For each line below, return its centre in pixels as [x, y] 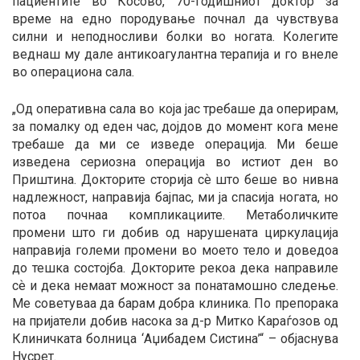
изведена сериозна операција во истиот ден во [175, 162]
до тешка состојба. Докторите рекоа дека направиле [175, 268]
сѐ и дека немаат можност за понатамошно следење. [175, 285]
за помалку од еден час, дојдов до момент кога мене [175, 126]
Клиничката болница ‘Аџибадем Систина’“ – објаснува [175, 338]
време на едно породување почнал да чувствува [175, 18]
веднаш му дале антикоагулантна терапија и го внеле [175, 54]
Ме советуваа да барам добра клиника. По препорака [175, 303]
